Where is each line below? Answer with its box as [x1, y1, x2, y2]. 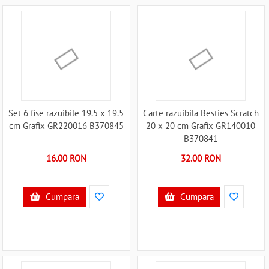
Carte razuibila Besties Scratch [142, 107, 259, 119]
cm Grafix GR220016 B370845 [8, 120, 124, 132]
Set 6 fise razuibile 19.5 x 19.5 [8, 107, 124, 119]
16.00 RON [46, 153, 86, 165]
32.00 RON [180, 153, 221, 165]
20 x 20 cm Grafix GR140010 [146, 120, 256, 132]
